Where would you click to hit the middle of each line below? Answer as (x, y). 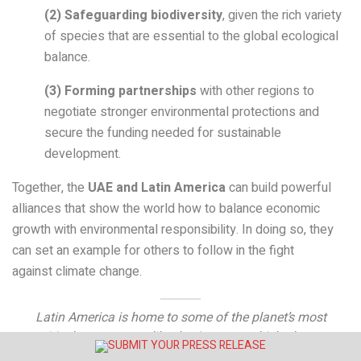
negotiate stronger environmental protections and (182, 112)
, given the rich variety (282, 16)
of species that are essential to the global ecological (191, 37)
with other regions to (255, 91)
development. (83, 154)
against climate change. (77, 272)
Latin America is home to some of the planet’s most (180, 318)
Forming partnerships (131, 91)
